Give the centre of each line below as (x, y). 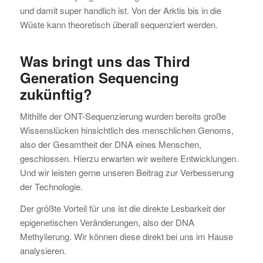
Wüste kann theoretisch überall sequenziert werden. (119, 24)
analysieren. (43, 250)
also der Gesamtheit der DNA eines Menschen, (110, 144)
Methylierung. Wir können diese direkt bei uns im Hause (126, 236)
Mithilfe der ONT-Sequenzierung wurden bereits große (123, 116)
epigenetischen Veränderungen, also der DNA (107, 222)
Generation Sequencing (99, 77)
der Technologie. (51, 187)
